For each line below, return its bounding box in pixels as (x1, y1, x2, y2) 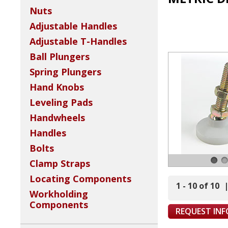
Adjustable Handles (30, 20, 117, 33)
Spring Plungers (30, 66, 101, 78)
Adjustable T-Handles (30, 35, 127, 48)
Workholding (30, 188, 88, 201)
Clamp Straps (30, 157, 90, 170)
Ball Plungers (30, 50, 90, 63)
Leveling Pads (30, 96, 93, 109)
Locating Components (30, 173, 131, 185)
